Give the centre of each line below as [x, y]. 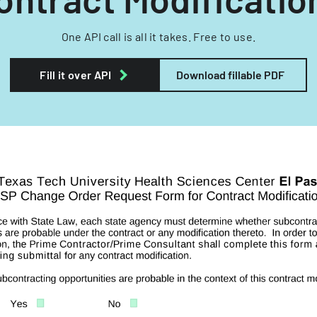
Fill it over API [76, 75]
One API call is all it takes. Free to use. [158, 36]
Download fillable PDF [230, 75]
